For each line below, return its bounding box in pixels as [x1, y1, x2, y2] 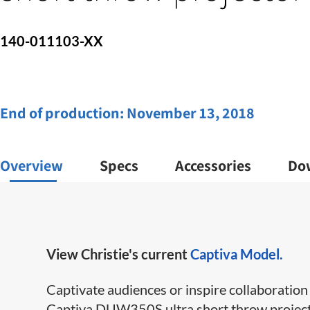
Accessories [175, 156, 251, 175]
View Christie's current [46, 246, 191, 262]
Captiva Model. [190, 246, 284, 262]
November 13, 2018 [127, 103, 255, 123]
